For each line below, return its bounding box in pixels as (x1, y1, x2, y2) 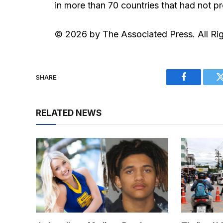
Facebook (183, 80, 218, 89)
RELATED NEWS (36, 108, 102, 118)
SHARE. (36, 73, 58, 81)
